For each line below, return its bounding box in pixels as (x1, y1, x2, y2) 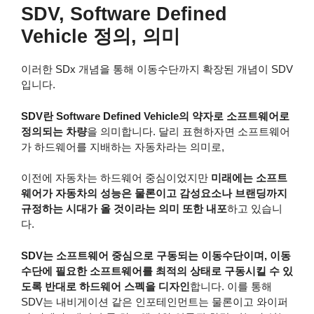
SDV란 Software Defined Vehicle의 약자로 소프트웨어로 (21, 109, 289, 122)
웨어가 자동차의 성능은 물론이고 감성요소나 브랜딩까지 (21, 187, 287, 200)
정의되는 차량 (21, 125, 87, 137)
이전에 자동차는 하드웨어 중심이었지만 (21, 172, 211, 184)
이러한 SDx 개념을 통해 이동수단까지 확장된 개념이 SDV (21, 63, 293, 76)
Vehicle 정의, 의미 (21, 26, 180, 48)
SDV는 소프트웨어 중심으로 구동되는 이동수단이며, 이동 (21, 249, 291, 261)
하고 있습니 (227, 203, 282, 215)
